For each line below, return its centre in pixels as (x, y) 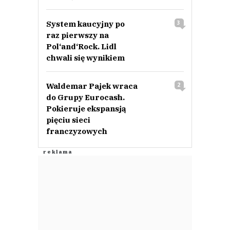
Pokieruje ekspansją (86, 109)
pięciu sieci (68, 120)
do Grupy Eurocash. (85, 98)
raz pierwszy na (78, 35)
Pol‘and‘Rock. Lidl (81, 47)
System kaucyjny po (85, 24)
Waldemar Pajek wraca (92, 86)
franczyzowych (77, 131)
